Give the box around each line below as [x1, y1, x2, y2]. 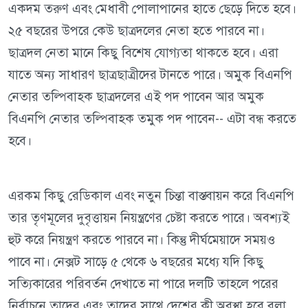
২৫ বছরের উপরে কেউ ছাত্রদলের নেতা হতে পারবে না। [8, 23, 265, 39]
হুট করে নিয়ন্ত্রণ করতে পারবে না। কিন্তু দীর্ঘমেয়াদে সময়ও [8, 232, 275, 248]
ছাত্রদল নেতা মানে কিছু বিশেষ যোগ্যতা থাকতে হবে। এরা [8, 45, 278, 61]
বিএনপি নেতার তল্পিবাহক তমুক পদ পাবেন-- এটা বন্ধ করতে [8, 111, 296, 127]
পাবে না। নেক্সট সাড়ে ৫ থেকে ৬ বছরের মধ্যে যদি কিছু [8, 254, 264, 270]
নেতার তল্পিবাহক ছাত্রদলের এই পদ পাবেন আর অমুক [8, 89, 264, 105]
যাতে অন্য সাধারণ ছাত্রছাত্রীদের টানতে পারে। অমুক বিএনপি [8, 67, 292, 83]
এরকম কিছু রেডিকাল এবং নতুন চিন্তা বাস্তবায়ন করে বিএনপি [8, 188, 294, 204]
